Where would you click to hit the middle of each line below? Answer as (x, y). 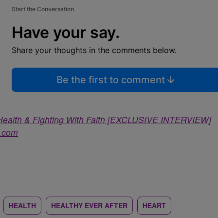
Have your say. (66, 32)
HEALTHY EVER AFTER (89, 205)
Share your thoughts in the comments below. (94, 50)
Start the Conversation (43, 9)
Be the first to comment (110, 80)
